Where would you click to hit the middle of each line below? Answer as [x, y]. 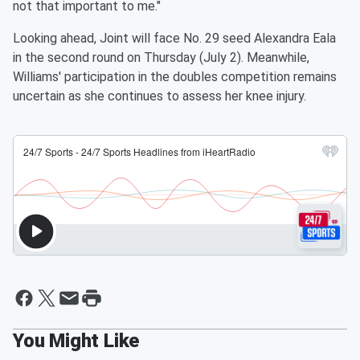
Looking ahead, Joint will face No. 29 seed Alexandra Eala [174, 39]
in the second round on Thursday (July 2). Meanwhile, [161, 58]
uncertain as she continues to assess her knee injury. [160, 96]
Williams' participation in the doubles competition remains [175, 77]
